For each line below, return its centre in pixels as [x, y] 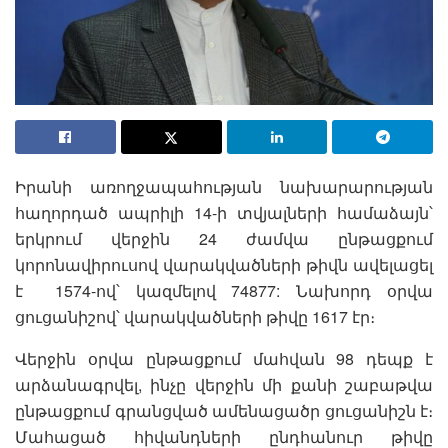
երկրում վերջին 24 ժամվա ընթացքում [224, 238]
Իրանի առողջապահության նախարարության [224, 186]
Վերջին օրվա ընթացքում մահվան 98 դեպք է [224, 358]
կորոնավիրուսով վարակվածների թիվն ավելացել [224, 264]
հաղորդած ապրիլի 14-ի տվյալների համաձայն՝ [224, 212]
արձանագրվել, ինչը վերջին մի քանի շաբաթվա [224, 384]
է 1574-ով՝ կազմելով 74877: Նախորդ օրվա [224, 290]
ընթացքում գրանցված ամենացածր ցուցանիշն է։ [224, 410]
